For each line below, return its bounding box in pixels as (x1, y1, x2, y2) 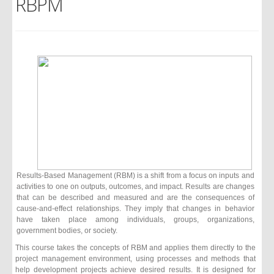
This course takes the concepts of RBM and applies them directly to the (15, 243, 256, 251)
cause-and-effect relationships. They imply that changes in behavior (17, 204, 254, 212)
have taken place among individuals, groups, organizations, (17, 215, 254, 223)
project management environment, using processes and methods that (15, 254, 256, 262)
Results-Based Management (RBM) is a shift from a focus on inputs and (17, 171, 254, 179)
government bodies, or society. (17, 226, 118, 234)
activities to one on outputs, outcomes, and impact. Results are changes (17, 182, 254, 190)
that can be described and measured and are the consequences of (17, 193, 254, 201)
